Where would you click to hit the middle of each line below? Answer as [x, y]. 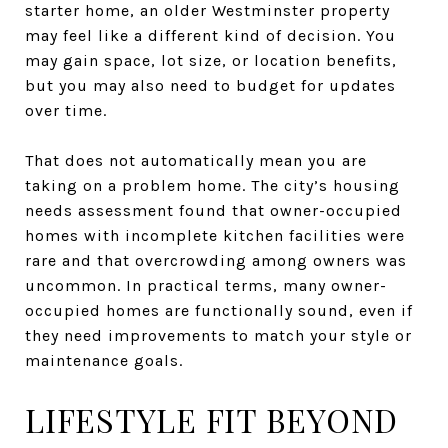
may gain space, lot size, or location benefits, [211, 60]
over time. [66, 110]
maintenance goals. [104, 360]
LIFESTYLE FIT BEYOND [211, 419]
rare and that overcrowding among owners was [216, 260]
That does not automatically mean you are [196, 160]
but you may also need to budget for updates [210, 85]
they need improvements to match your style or [218, 335]
